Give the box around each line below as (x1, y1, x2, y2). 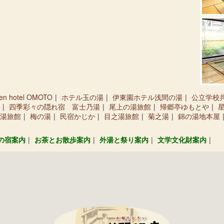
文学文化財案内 (157, 134, 206, 144)
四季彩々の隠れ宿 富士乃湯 (9, 101, 100, 111)
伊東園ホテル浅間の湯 (112, 91, 182, 102)
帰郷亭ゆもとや (160, 101, 209, 111)
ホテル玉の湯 (61, 91, 103, 102)
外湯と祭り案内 (99, 134, 148, 144)
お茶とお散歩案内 (34, 134, 90, 144)
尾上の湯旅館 (109, 101, 151, 111)
